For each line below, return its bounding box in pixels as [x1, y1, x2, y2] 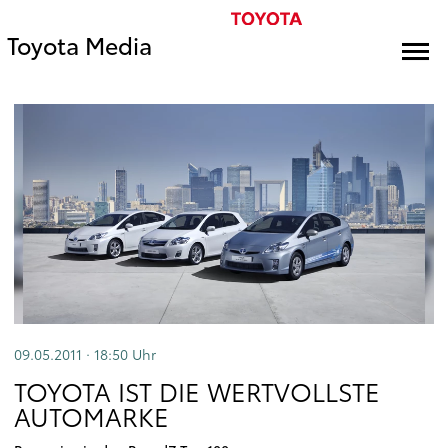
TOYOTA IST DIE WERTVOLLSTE [14, 373, 380, 409]
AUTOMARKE [14, 398, 169, 434]
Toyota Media [7, 28, 152, 61]
